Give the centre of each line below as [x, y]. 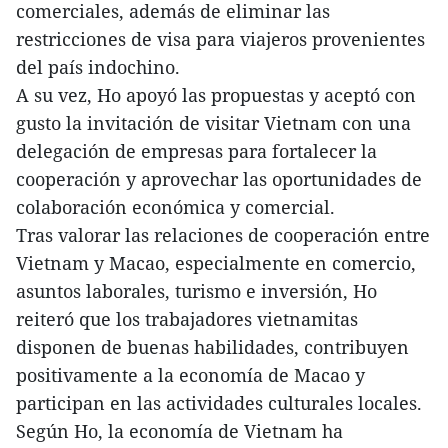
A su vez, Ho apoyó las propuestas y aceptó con [216, 95]
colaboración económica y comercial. [175, 207]
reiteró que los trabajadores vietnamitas [187, 319]
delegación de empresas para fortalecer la [196, 151]
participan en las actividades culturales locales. [219, 403]
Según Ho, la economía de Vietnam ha [179, 431]
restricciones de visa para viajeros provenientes [220, 39]
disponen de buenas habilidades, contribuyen [212, 347]
